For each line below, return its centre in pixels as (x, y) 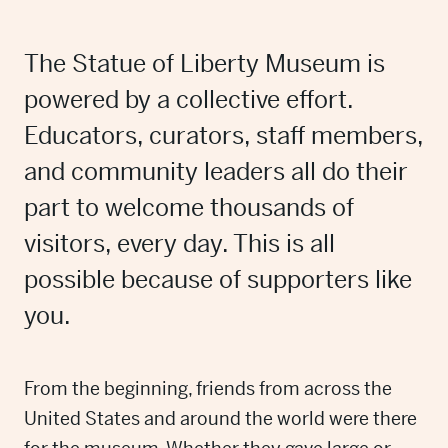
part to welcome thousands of (189, 208)
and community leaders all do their (216, 172)
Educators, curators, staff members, (223, 136)
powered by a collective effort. (188, 100)
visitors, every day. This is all (179, 244)
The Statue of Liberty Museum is (204, 64)
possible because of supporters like (218, 280)
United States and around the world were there (220, 418)
